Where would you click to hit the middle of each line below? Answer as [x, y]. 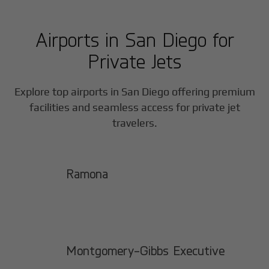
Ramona [87, 174]
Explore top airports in [68, 92]
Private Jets [134, 61]
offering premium [212, 92]
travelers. [134, 123]
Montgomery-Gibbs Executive [146, 251]
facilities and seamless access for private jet [134, 107]
